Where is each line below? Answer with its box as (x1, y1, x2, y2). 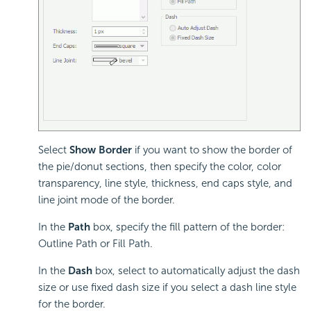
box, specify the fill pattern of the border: (90, 221, 285, 234)
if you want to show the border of (132, 144, 292, 157)
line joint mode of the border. (38, 194, 175, 207)
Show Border (69, 144, 132, 157)
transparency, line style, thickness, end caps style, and (38, 177, 292, 190)
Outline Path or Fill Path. (38, 237, 153, 251)
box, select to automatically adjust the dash (92, 264, 300, 278)
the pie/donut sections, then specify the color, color (38, 160, 281, 174)
